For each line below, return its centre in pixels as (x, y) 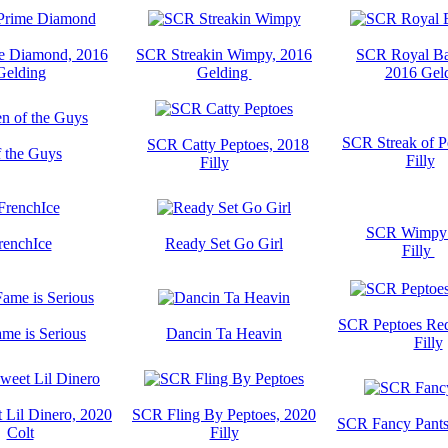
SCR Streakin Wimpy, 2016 (224, 54)
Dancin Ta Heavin (224, 333)
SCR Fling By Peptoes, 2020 (224, 414)
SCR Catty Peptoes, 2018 (228, 144)
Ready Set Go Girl (224, 243)
